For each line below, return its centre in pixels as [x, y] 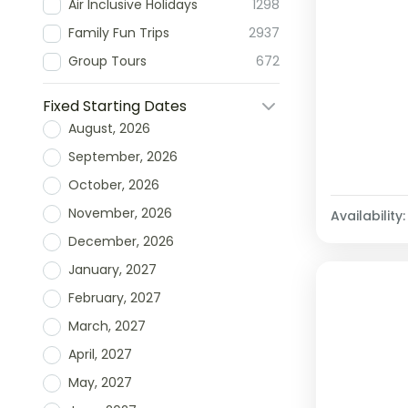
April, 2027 [100, 355]
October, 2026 [114, 185]
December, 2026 [121, 242]
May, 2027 [100, 383]
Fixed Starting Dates [115, 107]
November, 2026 [120, 214]
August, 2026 [109, 129]
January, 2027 [112, 270]
